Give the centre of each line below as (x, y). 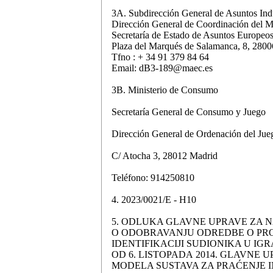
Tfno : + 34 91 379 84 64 (160, 57)
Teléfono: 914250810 (153, 177)
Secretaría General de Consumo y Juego (189, 112)
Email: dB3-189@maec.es (162, 68)
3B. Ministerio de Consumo (165, 90)
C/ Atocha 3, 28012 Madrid (165, 155)
